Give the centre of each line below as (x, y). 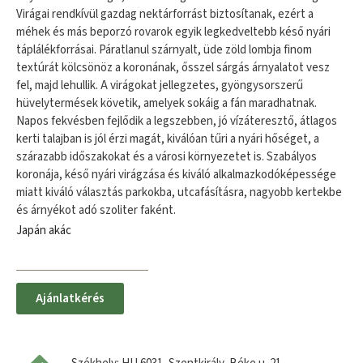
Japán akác (44, 230)
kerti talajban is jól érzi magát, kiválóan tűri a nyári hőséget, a (168, 139)
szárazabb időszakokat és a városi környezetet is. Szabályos (167, 157)
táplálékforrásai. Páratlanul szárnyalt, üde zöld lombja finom (164, 50)
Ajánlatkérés (70, 299)
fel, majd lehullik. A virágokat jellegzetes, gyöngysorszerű (160, 86)
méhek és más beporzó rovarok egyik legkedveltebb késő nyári (173, 32)
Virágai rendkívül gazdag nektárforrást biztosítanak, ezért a (165, 15)
